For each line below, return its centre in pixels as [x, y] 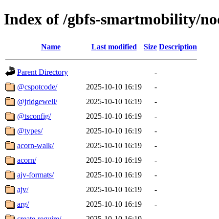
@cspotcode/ [37, 87]
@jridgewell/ [37, 101]
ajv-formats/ [35, 175]
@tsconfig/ [34, 116]
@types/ [30, 131]
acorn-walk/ [35, 145]
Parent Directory [43, 72]
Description [178, 46]
